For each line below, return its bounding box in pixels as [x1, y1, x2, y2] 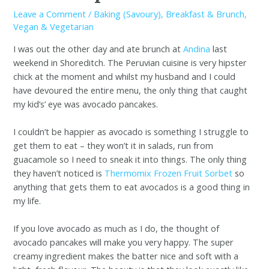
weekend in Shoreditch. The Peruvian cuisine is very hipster [13, 56, 247, 68]
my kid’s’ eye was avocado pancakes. [13, 97, 159, 110]
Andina [183, 42, 211, 55]
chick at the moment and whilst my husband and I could [13, 70, 236, 82]
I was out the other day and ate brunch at [13, 42, 184, 55]
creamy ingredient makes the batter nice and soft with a [13, 250, 239, 262]
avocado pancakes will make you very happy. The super [13, 236, 234, 249]
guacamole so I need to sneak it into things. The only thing [13, 153, 247, 165]
